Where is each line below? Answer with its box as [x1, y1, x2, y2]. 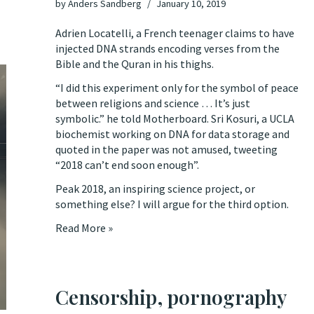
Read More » [55, 221, 113, 235]
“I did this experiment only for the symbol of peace [55, 81, 299, 95]
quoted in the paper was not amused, [55, 142, 233, 156]
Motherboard [143, 111, 207, 125]
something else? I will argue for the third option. [55, 197, 289, 211]
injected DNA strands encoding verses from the [55, 41, 280, 55]
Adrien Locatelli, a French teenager [55, 26, 225, 40]
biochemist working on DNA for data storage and [55, 127, 289, 141]
